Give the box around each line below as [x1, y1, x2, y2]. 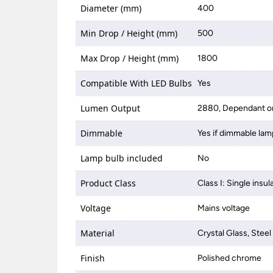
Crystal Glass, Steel [197, 228, 272, 238]
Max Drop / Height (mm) [80, 52, 179, 64]
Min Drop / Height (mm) [80, 27, 178, 39]
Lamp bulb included [80, 152, 163, 164]
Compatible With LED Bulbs [80, 77, 193, 89]
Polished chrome [197, 253, 262, 263]
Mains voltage [197, 203, 250, 213]
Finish [80, 252, 105, 264]
